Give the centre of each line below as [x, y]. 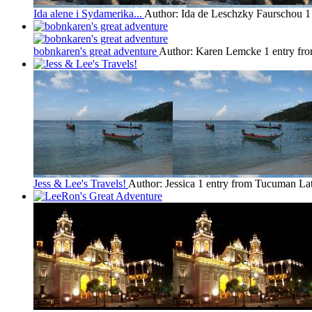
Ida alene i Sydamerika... [88, 13]
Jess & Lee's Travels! [80, 183]
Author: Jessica [162, 183]
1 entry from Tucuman [247, 183]
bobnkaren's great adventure [95, 51]
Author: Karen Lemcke [210, 51]
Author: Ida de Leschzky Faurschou [223, 13]
